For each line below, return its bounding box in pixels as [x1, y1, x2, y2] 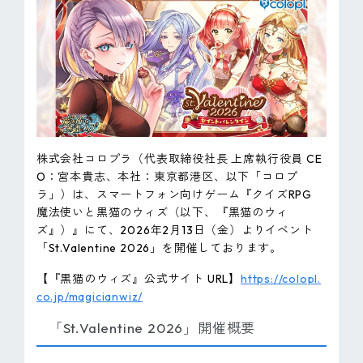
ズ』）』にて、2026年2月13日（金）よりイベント [36, 223, 314, 238]
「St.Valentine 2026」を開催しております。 [36, 241, 283, 256]
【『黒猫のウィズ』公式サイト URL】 [36, 271, 241, 287]
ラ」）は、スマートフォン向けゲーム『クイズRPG [36, 187, 313, 203]
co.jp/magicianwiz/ [36, 289, 143, 305]
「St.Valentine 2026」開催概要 [48, 319, 256, 337]
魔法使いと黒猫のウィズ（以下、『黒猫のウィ [36, 205, 288, 220]
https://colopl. [241, 271, 322, 287]
